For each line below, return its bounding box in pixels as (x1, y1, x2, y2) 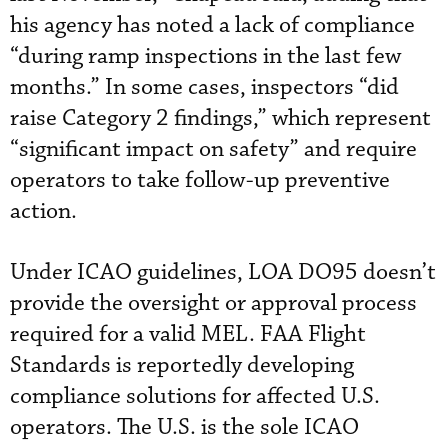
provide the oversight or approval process (10, 289, 417, 318)
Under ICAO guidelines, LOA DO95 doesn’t (10, 258, 436, 287)
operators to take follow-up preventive (10, 166, 390, 195)
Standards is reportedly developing (10, 351, 354, 380)
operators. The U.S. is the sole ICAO (10, 413, 359, 442)
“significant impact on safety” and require (10, 135, 417, 164)
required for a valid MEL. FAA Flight (10, 320, 366, 349)
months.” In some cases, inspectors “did (10, 73, 399, 102)
